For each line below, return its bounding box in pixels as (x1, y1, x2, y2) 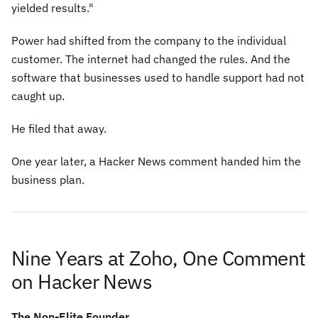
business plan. (11, 172, 84, 187)
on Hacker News (11, 268, 153, 295)
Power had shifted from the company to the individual (11, 33, 286, 48)
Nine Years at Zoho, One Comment (11, 245, 306, 271)
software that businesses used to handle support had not (11, 70, 305, 84)
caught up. (11, 89, 65, 103)
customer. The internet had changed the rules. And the (11, 52, 290, 66)
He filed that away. (11, 121, 106, 136)
